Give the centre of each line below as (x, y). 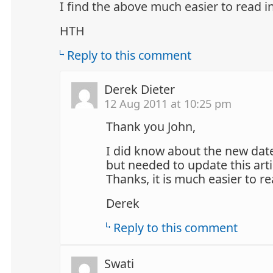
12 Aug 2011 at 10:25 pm (168, 103)
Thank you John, (151, 126)
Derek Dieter (140, 89)
